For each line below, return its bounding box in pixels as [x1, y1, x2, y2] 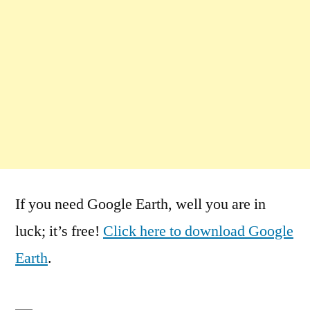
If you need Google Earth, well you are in [15, 194, 266, 215]
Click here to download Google [103, 221, 293, 241]
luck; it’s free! [15, 221, 103, 241]
